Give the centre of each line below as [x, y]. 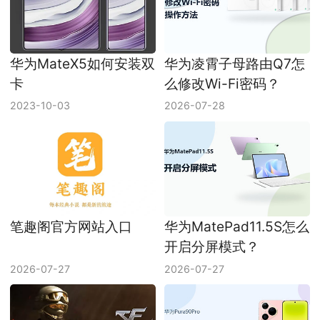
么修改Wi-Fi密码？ [222, 83]
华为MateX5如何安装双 [83, 63]
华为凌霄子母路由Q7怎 [234, 63]
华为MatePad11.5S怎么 [236, 227]
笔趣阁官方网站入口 [71, 227]
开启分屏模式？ [211, 247]
